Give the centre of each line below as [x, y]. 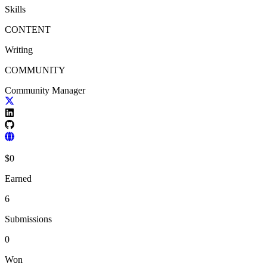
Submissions [28, 219]
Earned [18, 178]
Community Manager [45, 90]
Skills [15, 9]
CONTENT [28, 29]
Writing [19, 49]
